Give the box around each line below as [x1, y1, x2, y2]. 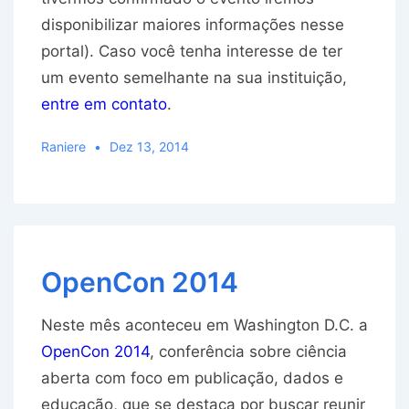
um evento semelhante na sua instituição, [41, 68, 347, 88]
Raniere [41, 139, 86, 155]
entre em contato [41, 95, 167, 114]
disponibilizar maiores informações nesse [41, 16, 344, 35]
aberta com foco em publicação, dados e [41, 369, 343, 388]
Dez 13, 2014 [109, 139, 189, 155]
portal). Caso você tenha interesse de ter [41, 42, 342, 61]
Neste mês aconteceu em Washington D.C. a [41, 316, 368, 335]
